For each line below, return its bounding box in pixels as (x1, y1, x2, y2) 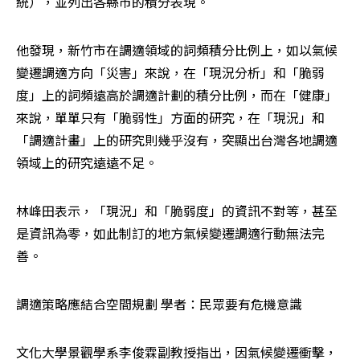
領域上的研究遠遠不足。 (16, 153, 157, 173)
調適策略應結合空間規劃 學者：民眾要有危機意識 (16, 294, 302, 314)
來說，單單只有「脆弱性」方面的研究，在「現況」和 (16, 108, 325, 128)
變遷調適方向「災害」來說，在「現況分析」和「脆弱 (16, 63, 325, 83)
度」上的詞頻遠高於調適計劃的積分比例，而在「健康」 (16, 85, 337, 105)
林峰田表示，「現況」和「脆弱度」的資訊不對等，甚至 (16, 201, 337, 221)
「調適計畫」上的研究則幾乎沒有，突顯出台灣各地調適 (16, 130, 337, 150)
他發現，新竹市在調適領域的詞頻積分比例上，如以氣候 (16, 40, 337, 60)
